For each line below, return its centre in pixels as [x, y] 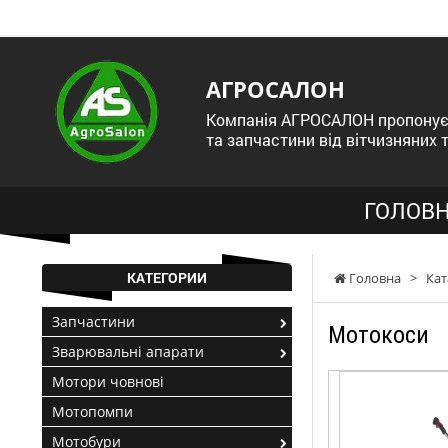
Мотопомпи [92, 411]
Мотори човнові [108, 381]
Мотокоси [378, 335]
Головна [373, 278]
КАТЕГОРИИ [167, 277]
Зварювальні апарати [128, 351]
